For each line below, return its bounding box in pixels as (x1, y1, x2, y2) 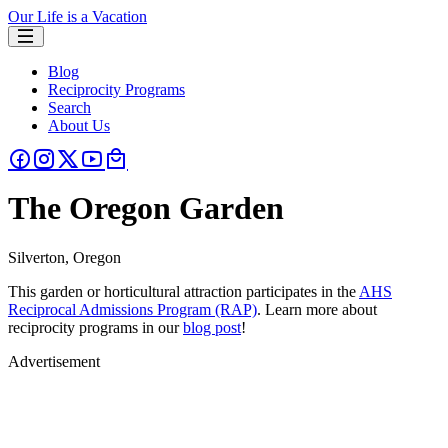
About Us (48, 117, 110, 134)
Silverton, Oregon (8, 248, 121, 266)
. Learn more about (257, 300, 377, 318)
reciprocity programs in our (8, 318, 183, 336)
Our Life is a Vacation (8, 8, 147, 25)
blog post (183, 318, 241, 336)
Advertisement (8, 352, 100, 370)
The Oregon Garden (8, 190, 284, 227)
